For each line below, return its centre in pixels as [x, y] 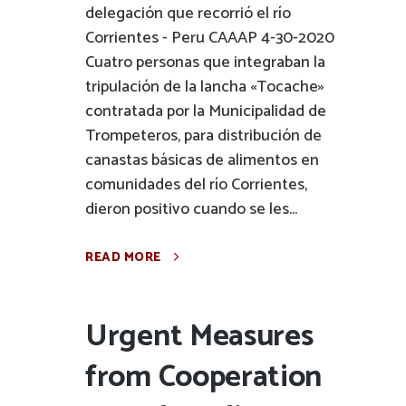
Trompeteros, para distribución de [203, 136]
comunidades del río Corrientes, [196, 185]
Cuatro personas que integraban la [205, 63]
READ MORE [123, 258]
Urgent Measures [199, 337]
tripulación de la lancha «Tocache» [205, 87]
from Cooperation [204, 377]
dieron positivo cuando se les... [191, 209]
